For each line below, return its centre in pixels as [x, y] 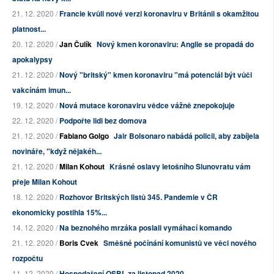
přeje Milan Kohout [45, 182]
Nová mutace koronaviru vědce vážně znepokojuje [147, 106]
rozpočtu [28, 258]
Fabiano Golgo [84, 136]
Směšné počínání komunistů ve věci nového [180, 243]
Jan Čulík [76, 44]
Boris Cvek [79, 243]
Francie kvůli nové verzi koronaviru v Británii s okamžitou [159, 14]
